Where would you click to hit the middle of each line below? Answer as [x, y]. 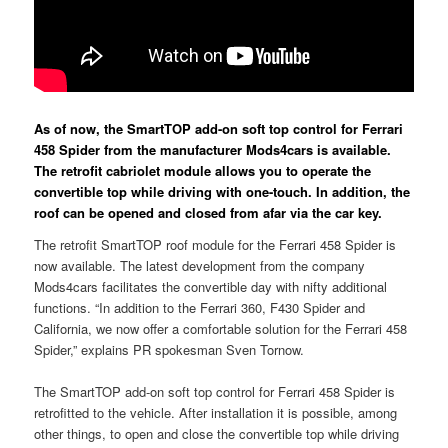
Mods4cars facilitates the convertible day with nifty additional [211, 286]
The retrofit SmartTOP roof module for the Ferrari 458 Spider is [215, 244]
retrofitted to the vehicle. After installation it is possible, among [216, 412]
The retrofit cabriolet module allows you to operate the [203, 171]
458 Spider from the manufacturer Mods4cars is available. [213, 150]
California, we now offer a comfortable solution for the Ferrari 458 [221, 328]
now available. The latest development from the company [200, 265]
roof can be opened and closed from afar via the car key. [208, 213]
